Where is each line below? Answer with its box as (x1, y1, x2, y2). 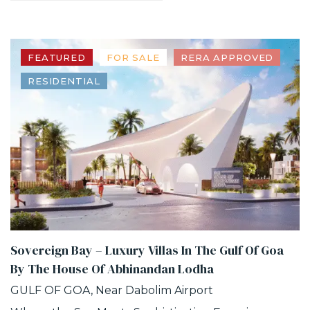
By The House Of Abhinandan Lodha (10, 260, 214, 278)
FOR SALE (106, 52, 160, 63)
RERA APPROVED (180, 52, 274, 63)
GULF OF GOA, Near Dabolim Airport (10, 284, 213, 298)
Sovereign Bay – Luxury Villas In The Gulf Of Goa (10, 241, 284, 259)
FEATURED (28, 52, 86, 63)
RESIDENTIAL (28, 75, 100, 86)
